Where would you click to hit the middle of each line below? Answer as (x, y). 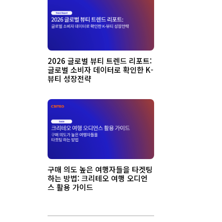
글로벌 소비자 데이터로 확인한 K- (100, 69)
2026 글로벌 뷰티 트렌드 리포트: (100, 60)
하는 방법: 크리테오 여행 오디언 (98, 178)
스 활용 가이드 (70, 187)
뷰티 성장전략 (69, 78)
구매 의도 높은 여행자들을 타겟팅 (100, 169)
